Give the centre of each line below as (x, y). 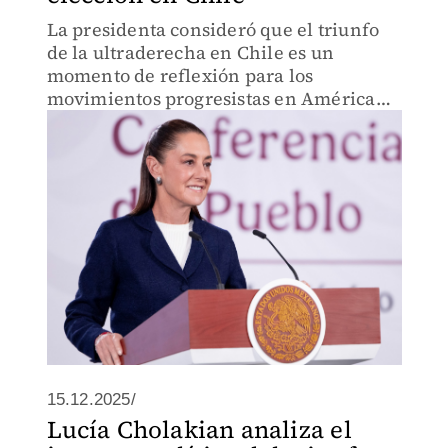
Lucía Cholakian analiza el (199, 429)
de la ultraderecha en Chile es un (190, 52)
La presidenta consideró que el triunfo (213, 29)
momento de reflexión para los (180, 75)
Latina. (77, 121)
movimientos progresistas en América (211, 98)
